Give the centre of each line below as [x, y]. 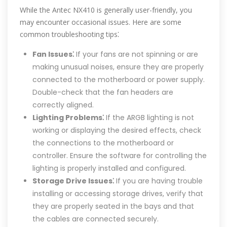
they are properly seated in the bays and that [113, 206]
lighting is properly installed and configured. [109, 168]
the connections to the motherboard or [103, 143]
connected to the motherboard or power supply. [119, 80]
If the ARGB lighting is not [149, 118]
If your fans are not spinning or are [136, 54]
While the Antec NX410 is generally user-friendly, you [106, 10]
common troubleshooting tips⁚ [69, 34]
